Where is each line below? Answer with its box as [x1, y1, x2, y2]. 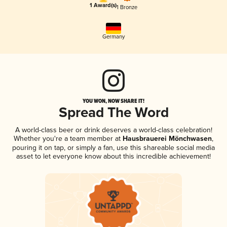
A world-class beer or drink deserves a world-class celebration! [15, 126, 212, 135]
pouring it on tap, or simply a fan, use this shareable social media [12, 143, 215, 153]
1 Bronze [117, 4, 137, 11]
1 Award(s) [90, 2, 117, 10]
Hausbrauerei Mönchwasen [121, 134, 212, 144]
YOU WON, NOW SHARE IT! [83, 97, 144, 105]
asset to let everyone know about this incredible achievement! [16, 152, 211, 161]
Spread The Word [58, 104, 169, 123]
